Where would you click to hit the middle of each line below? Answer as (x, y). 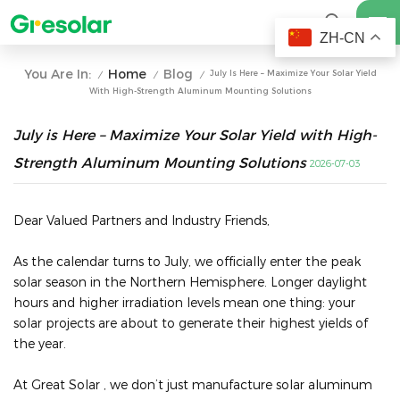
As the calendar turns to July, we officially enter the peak (187, 262)
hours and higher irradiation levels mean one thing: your (184, 303)
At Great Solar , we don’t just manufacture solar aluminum (193, 385)
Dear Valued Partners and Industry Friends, (142, 221)
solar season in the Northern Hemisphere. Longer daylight (190, 283)
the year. (40, 344)
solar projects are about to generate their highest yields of (191, 324)
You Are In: (57, 74)
